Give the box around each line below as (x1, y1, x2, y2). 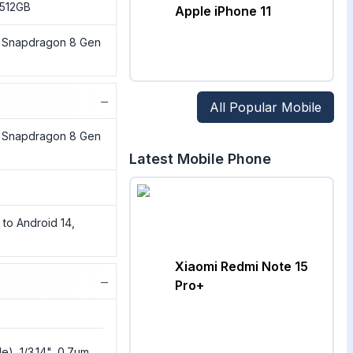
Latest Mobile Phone (128, 150, 271, 167)
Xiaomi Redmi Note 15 (174, 258, 308, 274)
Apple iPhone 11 (174, 3, 271, 19)
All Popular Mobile (210, 99, 321, 115)
